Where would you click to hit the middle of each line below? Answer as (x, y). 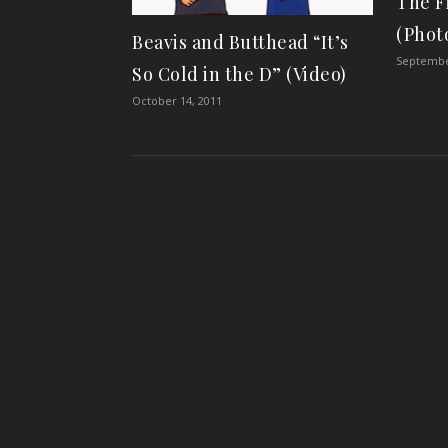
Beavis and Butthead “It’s (240, 41)
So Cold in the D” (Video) (239, 73)
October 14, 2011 (177, 100)
